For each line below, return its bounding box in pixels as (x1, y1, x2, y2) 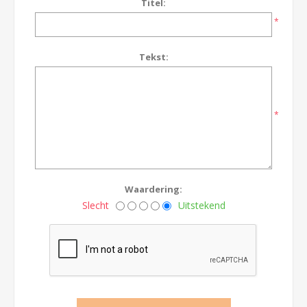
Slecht (82, 199, 109, 212)
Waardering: (125, 183, 182, 195)
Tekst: (138, 51, 169, 63)
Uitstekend (177, 199, 225, 212)
